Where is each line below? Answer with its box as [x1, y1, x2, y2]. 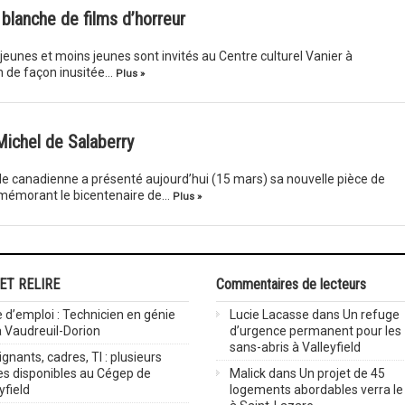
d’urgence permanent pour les [230, 324, 401, 338]
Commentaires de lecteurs [216, 276, 366, 293]
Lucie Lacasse [230, 307, 309, 322]
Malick [230, 366, 266, 381]
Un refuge [343, 307, 400, 322]
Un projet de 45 [299, 366, 385, 381]
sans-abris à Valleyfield [230, 340, 361, 354]
